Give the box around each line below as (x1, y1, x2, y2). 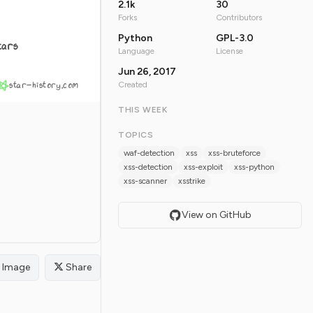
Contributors (215, 13, 262, 23)
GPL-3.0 (215, 32, 254, 45)
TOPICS (118, 130, 154, 140)
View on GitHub (181, 209, 252, 221)
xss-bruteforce (208, 148, 261, 159)
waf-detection (124, 148, 175, 159)
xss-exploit (184, 162, 223, 173)
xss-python (234, 162, 275, 173)
